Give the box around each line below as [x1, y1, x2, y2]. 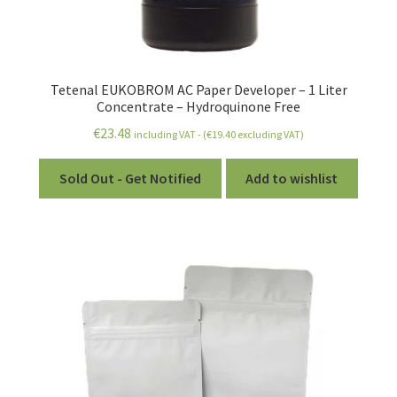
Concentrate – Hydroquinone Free [97, 97, 300, 115]
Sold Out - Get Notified [58, 169, 201, 188]
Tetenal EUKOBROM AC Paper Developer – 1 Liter [50, 80, 347, 98]
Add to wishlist [245, 169, 339, 188]
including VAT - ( [134, 128, 206, 142]
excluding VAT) [236, 128, 304, 142]
